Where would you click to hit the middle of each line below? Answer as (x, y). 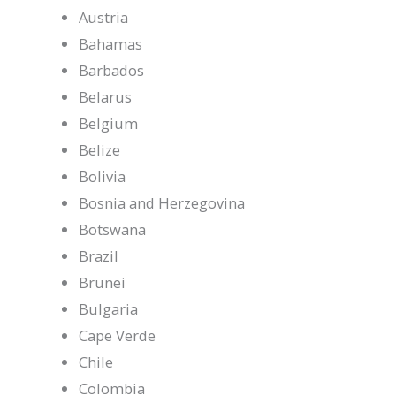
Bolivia (103, 176)
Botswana (113, 229)
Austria (104, 17)
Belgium (109, 123)
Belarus (106, 96)
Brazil (99, 255)
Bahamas (111, 43)
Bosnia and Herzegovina (162, 202)
